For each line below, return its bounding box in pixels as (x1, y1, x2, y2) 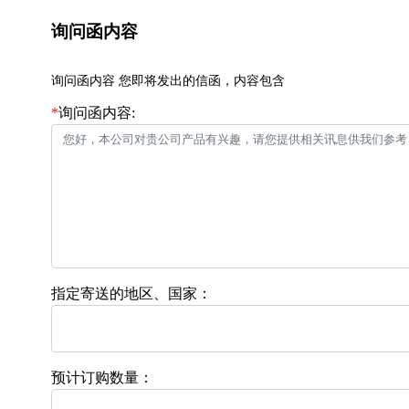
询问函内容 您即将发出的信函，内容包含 (51, 74, 285, 89)
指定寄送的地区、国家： (51, 285, 212, 301)
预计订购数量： (51, 369, 153, 385)
